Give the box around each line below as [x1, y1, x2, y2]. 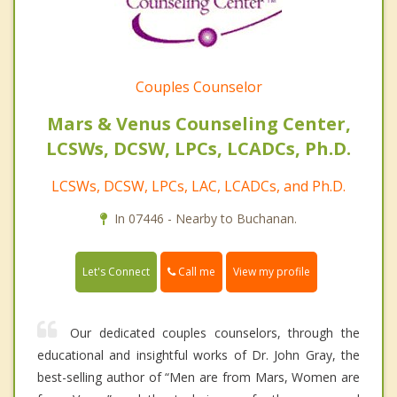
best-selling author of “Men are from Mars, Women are [37, 369, 360, 386]
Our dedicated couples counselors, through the [70, 324, 360, 342]
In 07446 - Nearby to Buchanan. [114, 210, 297, 228]
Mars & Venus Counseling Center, [46, 112, 351, 136]
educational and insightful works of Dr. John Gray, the [37, 346, 360, 364]
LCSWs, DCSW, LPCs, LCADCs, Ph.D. [46, 136, 351, 161]
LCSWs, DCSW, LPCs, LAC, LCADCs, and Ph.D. [51, 176, 346, 197]
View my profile [233, 264, 310, 280]
